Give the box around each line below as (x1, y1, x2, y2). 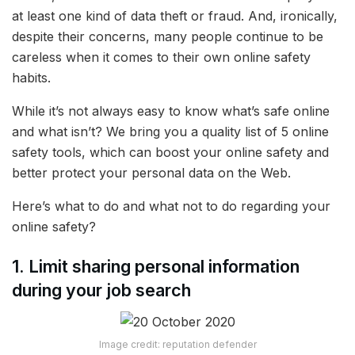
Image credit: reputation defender (98, 338, 257, 351)
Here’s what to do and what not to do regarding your (12, 198, 330, 215)
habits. (12, 70, 51, 86)
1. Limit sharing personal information (12, 255, 300, 277)
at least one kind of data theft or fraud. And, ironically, (12, 8, 338, 25)
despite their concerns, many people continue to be (12, 29, 323, 45)
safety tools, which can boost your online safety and (12, 144, 329, 161)
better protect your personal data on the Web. (12, 165, 291, 181)
